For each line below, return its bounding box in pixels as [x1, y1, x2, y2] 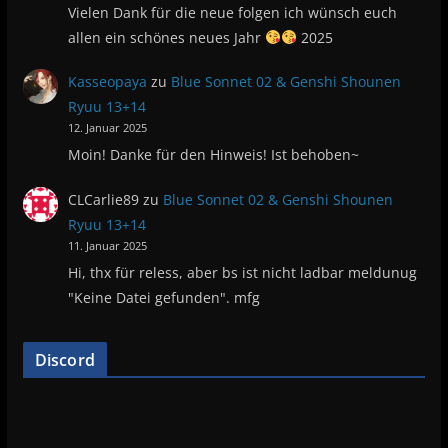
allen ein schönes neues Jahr [68, 27, 266, 47]
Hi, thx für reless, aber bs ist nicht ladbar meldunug [68, 263, 418, 282]
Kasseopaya [68, 72, 148, 92]
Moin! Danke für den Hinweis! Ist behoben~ [68, 145, 360, 165]
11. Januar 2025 [68, 238, 148, 253]
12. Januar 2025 [68, 121, 148, 136]
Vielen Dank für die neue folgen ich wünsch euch [68, 2, 398, 22]
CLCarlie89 [68, 189, 140, 209]
